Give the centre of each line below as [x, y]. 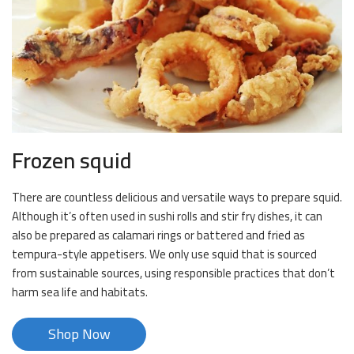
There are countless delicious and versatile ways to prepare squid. [177, 198]
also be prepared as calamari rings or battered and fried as [158, 235]
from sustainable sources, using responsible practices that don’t [173, 273]
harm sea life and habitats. [80, 292]
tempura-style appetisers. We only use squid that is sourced [164, 254]
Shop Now [79, 334]
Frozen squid [72, 161]
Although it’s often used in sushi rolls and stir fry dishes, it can [167, 217]
